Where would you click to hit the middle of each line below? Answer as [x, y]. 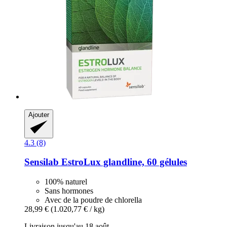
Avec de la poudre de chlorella [93, 200]
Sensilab [42, 162]
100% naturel [66, 181]
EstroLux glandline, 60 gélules [123, 162]
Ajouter [39, 115]
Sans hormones [69, 191]
